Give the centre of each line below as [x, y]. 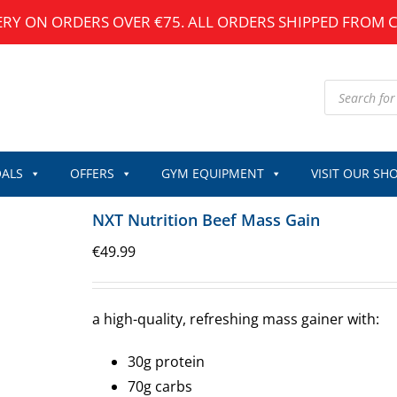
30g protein [166, 362]
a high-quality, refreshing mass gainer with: [236, 319]
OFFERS [92, 173]
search [346, 100]
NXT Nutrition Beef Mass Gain [206, 220]
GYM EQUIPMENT [212, 173]
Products [354, 86]
